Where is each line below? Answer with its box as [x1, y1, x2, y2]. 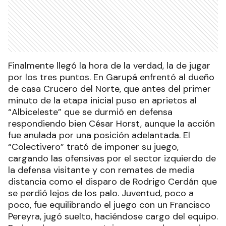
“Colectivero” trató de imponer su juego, [8, 140, 179, 153]
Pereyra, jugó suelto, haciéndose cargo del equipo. [8, 210, 218, 222]
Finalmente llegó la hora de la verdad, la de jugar [8, 59, 210, 72]
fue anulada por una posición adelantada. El [8, 129, 190, 141]
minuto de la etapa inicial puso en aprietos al [8, 94, 197, 106]
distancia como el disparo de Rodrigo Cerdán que [8, 175, 217, 188]
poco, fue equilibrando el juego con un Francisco [8, 198, 210, 211]
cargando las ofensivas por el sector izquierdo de [8, 152, 216, 164]
